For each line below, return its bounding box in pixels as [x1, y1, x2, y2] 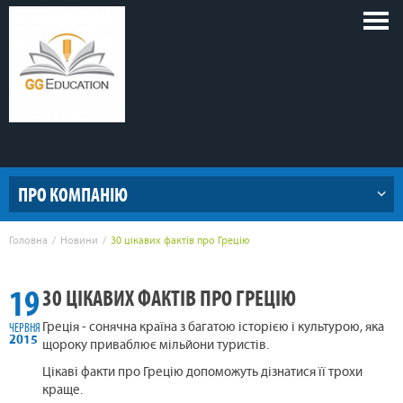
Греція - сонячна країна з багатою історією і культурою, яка [42, 321, 385, 336]
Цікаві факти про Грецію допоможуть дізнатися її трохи [42, 366, 363, 381]
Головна [9, 236, 48, 247]
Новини [60, 236, 98, 247]
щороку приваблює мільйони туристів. [42, 339, 270, 354]
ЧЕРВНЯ [9, 320, 40, 336]
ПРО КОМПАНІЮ [18, 182, 128, 207]
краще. [42, 384, 84, 399]
